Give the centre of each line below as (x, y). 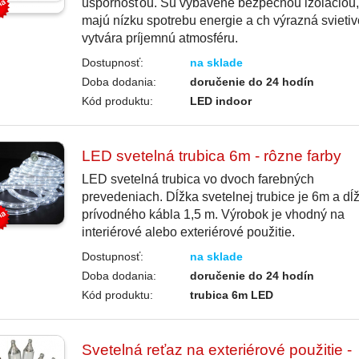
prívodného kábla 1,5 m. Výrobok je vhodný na (213, 215)
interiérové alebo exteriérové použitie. (188, 232)
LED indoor (221, 101)
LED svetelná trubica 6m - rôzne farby (211, 156)
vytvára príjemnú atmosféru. (159, 38)
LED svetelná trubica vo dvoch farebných (198, 179)
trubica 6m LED (232, 295)
